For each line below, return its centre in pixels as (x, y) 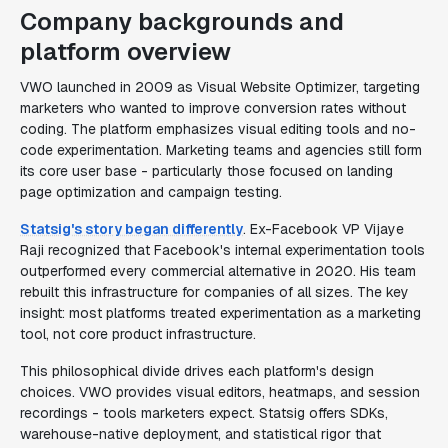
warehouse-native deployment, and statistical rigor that (200, 434)
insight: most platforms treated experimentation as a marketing (220, 313)
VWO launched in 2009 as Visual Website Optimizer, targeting (220, 87)
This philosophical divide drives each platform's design (197, 371)
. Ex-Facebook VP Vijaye (323, 229)
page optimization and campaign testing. (151, 192)
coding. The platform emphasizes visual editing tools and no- (218, 129)
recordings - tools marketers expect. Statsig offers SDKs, (204, 413)
